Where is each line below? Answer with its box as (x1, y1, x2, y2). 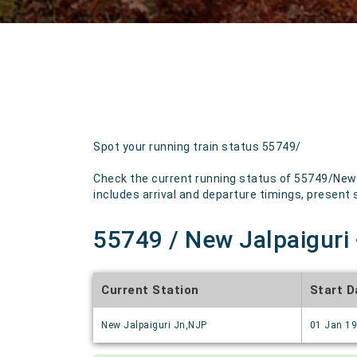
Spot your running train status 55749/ (93, 140, 301, 153)
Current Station (101, 283, 199, 297)
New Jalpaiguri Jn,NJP (101, 320, 207, 331)
